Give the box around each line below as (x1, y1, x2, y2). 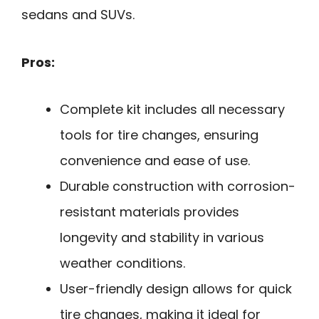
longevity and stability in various (60, 229, 264, 247)
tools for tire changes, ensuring (60, 126, 258, 145)
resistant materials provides (60, 203, 239, 221)
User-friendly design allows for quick (60, 280, 292, 298)
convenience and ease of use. (60, 152, 250, 170)
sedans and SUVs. (21, 6, 135, 24)
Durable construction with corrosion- (60, 177, 296, 196)
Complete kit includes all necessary (60, 100, 285, 119)
